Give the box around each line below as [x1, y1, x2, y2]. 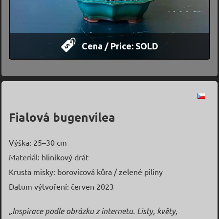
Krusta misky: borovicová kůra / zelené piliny [8, 166, 163, 176]
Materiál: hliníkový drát [8, 152, 88, 162]
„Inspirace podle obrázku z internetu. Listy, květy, [8, 206, 177, 216]
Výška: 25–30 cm [8, 137, 67, 147]
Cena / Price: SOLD [75, 41, 158, 51]
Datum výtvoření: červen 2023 [8, 181, 114, 191]
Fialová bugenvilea [8, 110, 115, 124]
